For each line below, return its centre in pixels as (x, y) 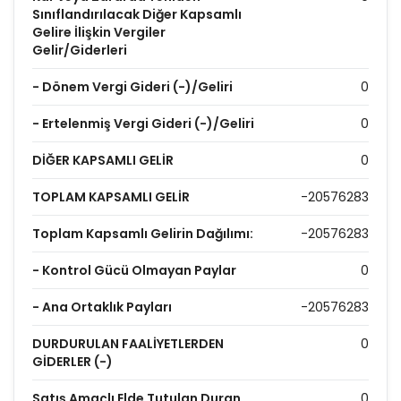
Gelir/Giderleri (80, 50)
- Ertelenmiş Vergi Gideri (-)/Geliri (143, 124)
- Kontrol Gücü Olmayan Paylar (134, 270)
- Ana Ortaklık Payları (102, 307)
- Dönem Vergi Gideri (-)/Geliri (132, 87)
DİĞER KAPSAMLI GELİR (103, 160)
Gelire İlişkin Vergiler (99, 32)
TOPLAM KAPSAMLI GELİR (111, 197)
